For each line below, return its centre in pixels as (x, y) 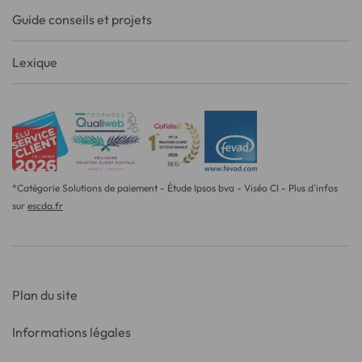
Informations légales (72, 332)
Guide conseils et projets (82, 19)
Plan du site (45, 295)
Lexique (35, 62)
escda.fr (45, 205)
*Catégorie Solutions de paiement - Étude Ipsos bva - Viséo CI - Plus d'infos (175, 187)
